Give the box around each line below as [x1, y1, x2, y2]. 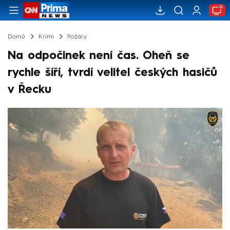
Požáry [67, 33, 87, 40]
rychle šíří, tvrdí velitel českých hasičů [8, 67, 217, 79]
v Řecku [8, 84, 51, 95]
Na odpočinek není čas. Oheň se [8, 50, 189, 62]
